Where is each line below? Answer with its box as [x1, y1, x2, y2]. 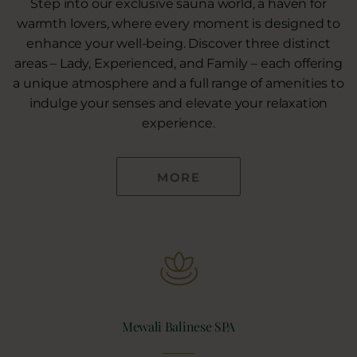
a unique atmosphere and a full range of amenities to [13, 75, 344, 91]
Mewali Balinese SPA [121, 317, 236, 335]
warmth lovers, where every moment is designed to [16, 15, 341, 31]
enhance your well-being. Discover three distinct [26, 35, 331, 51]
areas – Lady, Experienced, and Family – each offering [14, 55, 343, 71]
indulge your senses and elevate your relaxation [29, 95, 328, 111]
